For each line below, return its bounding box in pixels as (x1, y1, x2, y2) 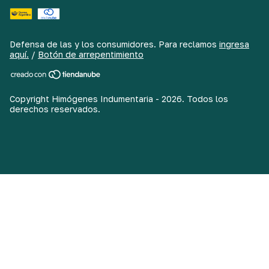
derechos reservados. (10, 104, 100, 115)
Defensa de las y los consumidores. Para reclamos (10, 39, 217, 50)
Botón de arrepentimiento (38, 49, 144, 60)
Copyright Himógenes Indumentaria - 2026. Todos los (10, 94, 228, 104)
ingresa (219, 39, 249, 50)
